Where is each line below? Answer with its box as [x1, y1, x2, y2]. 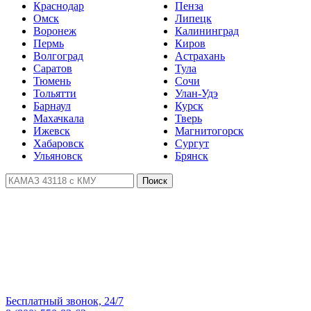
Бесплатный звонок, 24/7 [6, 295, 124, 307]
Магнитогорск [175, 125, 244, 137]
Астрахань [175, 50, 225, 62]
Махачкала [33, 112, 84, 124]
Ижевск [33, 125, 70, 137]
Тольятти [33, 87, 76, 99]
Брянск [175, 150, 208, 162]
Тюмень [33, 75, 71, 87]
